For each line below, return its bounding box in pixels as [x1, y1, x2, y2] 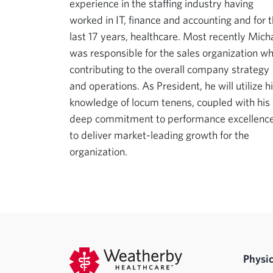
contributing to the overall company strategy [69, 63, 269, 76]
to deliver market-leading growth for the [69, 129, 249, 141]
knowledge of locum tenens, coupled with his [69, 96, 270, 108]
